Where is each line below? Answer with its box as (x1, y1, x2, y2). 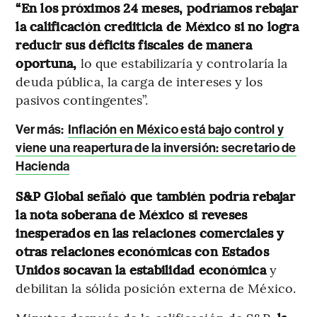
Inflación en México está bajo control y (67, 122, 284, 138)
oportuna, (16, 54, 77, 72)
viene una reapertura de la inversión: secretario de (16, 140, 296, 156)
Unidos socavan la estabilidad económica (16, 260, 266, 279)
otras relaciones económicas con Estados (16, 242, 269, 260)
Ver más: (16, 122, 67, 138)
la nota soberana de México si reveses (16, 205, 248, 224)
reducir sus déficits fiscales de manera (16, 35, 252, 54)
